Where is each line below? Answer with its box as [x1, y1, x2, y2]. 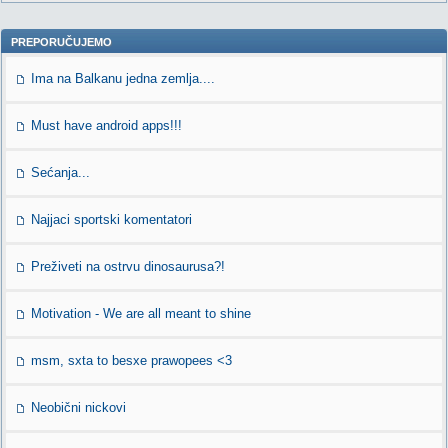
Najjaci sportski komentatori [31, 212, 192, 227]
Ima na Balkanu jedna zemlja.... [31, 71, 215, 86]
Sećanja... [31, 165, 90, 180]
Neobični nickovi [31, 400, 126, 415]
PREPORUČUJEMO [11, 36, 112, 48]
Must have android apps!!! [31, 118, 182, 133]
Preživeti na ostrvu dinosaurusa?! [31, 259, 225, 274]
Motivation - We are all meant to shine [31, 306, 251, 321]
